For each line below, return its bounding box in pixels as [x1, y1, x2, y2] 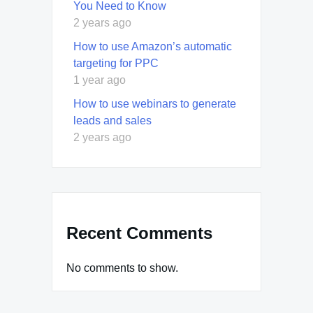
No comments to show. [66, 261, 178, 274]
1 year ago [73, 73, 126, 86]
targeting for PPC [73, 57, 159, 69]
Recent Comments [66, 223, 212, 242]
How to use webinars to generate [73, 97, 236, 110]
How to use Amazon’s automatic [73, 40, 232, 52]
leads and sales [73, 114, 152, 126]
